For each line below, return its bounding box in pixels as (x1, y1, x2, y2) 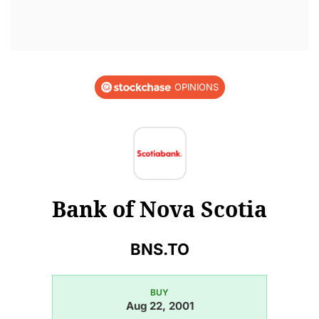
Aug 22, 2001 (125, 298, 194, 313)
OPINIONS (174, 81, 219, 93)
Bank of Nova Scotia (52, 195, 267, 223)
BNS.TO (130, 239, 189, 258)
